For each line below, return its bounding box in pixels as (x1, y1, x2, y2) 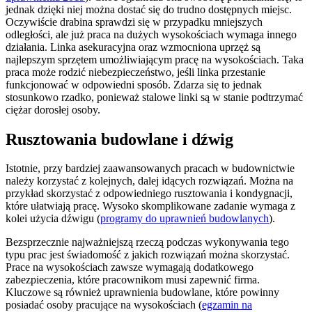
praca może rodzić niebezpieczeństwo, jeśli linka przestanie (6, 65, 265, 78)
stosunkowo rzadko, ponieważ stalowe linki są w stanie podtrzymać (6, 91, 303, 103)
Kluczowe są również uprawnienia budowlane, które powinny (6, 286, 279, 299)
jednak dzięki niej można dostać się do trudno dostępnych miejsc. (6, 3, 292, 15)
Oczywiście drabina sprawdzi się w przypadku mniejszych (6, 15, 263, 28)
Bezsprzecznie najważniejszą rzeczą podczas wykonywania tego (6, 236, 289, 249)
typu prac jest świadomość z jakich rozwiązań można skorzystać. (6, 249, 290, 261)
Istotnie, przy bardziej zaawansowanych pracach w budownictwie (6, 162, 295, 175)
